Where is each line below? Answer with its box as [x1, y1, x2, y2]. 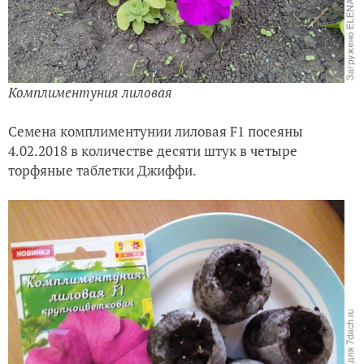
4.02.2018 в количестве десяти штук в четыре [8, 141, 297, 161]
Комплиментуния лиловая [8, 83, 172, 102]
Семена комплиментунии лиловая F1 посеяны [8, 122, 303, 141]
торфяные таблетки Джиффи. [8, 161, 197, 180]
